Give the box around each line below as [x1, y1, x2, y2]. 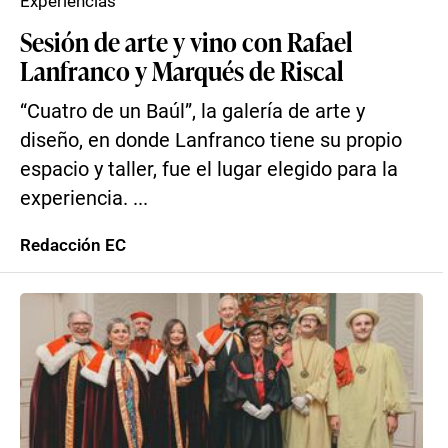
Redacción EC [20, 235, 126, 255]
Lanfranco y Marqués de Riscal [20, 52, 343, 88]
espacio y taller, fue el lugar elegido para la [20, 158, 398, 181]
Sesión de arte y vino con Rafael [20, 23, 352, 59]
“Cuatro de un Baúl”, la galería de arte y [20, 100, 365, 123]
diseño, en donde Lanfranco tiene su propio [20, 129, 402, 152]
